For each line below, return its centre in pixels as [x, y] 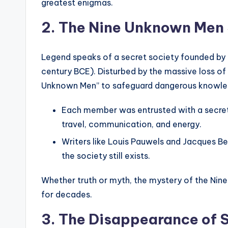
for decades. [67, 195]
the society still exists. [106, 156]
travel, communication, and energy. [132, 124]
